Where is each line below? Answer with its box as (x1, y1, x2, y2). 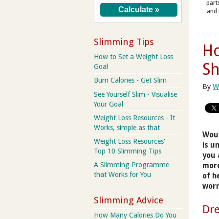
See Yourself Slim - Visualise (94, 90, 177, 98)
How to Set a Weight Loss (94, 53, 173, 61)
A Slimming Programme (94, 161, 169, 169)
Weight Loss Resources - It (94, 113, 175, 122)
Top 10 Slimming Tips (94, 147, 161, 155)
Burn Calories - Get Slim (94, 76, 167, 85)
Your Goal (94, 100, 123, 108)
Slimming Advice (94, 195, 163, 205)
